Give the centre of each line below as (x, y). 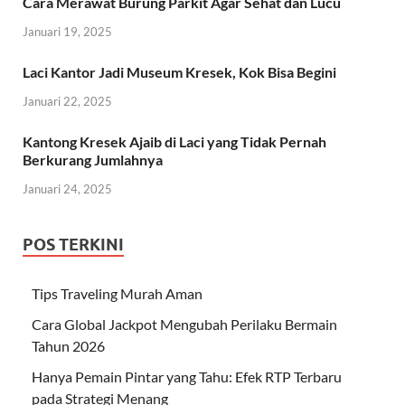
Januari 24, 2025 (67, 188)
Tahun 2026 (68, 345)
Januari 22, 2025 (67, 101)
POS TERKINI (73, 244)
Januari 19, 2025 (67, 31)
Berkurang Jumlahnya (93, 159)
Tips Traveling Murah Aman (117, 293)
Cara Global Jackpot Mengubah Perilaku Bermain (184, 324)
